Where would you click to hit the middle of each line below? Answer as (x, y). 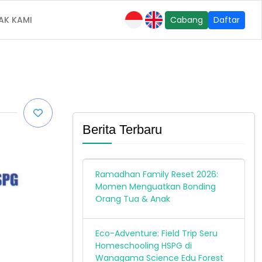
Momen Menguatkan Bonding (156, 187)
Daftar (227, 20)
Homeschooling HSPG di (144, 246)
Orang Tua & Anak (133, 199)
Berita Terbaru (122, 130)
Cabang (187, 20)
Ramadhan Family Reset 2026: (157, 174)
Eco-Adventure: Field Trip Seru (156, 233)
